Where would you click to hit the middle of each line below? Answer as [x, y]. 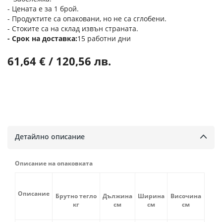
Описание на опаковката [55, 163]
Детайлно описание [50, 136]
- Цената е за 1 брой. [43, 9]
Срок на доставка [44, 39]
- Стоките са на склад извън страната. [73, 29]
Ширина [151, 196]
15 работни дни [104, 39]
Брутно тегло [76, 196]
